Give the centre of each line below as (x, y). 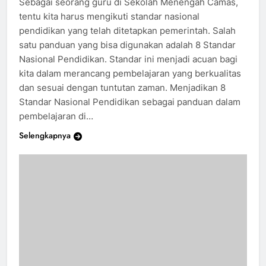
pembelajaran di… (56, 116)
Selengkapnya (45, 136)
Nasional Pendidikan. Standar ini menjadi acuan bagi (128, 59)
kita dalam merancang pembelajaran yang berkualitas (130, 74)
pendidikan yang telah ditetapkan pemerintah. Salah (127, 31)
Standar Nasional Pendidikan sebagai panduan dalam (130, 102)
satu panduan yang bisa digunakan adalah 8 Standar (127, 45)
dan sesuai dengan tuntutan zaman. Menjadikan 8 (122, 88)
